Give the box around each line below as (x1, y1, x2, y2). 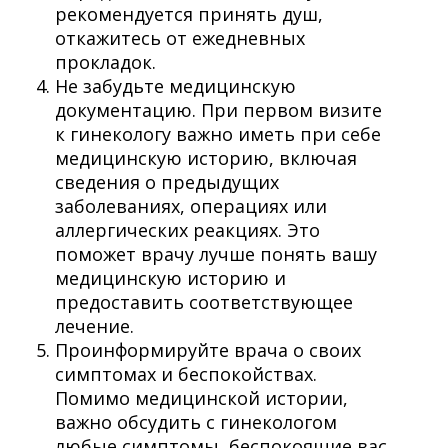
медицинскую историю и (55, 265, 286, 290)
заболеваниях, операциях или (55, 193, 327, 218)
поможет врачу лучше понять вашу (55, 241, 377, 266)
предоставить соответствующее (55, 289, 353, 314)
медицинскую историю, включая (55, 145, 357, 170)
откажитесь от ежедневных (55, 25, 305, 50)
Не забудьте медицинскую (55, 73, 296, 98)
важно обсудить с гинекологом (55, 409, 337, 434)
